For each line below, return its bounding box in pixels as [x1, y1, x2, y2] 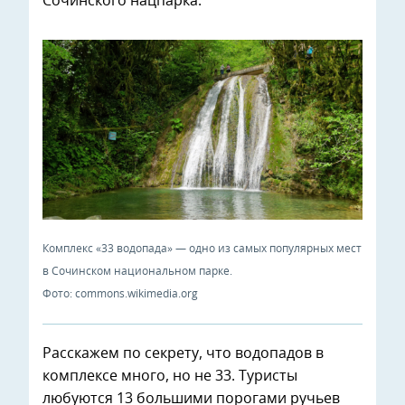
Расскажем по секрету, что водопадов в [42, 345, 324, 361]
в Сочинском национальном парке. [42, 265, 232, 277]
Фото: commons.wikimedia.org [42, 287, 198, 299]
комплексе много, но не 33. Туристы [42, 368, 297, 383]
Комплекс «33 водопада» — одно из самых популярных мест [42, 242, 362, 254]
